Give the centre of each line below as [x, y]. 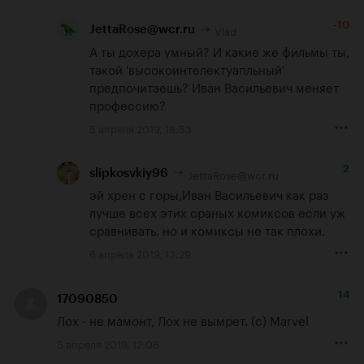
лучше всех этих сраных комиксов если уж [217, 212]
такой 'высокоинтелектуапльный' [187, 68]
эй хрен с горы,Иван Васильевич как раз [209, 194]
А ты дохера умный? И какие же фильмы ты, [219, 50]
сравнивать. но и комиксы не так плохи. [207, 230]
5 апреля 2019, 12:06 [108, 343]
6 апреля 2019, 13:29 [140, 253]
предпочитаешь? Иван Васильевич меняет [214, 86]
